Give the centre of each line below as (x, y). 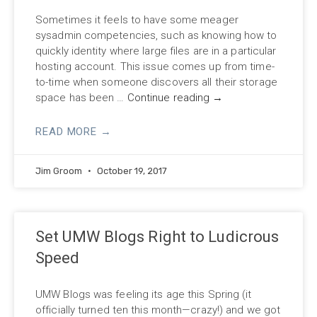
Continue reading (170, 97)
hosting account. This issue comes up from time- (155, 66)
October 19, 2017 (131, 171)
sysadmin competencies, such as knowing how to (156, 35)
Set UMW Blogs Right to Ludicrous (157, 236)
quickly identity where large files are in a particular (156, 51)
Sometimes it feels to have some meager (137, 19)
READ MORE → (74, 131)
